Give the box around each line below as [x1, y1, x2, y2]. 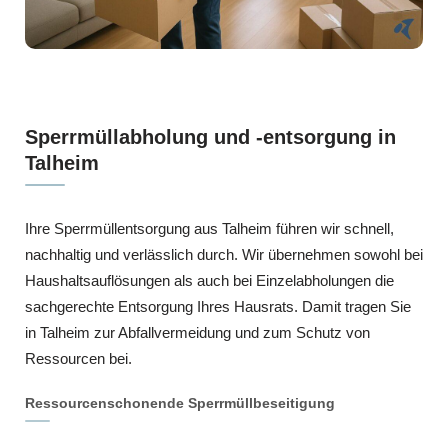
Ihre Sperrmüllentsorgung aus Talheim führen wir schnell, [25, 219, 394, 237]
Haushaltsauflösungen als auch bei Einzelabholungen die [25, 271, 394, 289]
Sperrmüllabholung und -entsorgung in [25, 125, 396, 148]
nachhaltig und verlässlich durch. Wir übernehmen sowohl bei [25, 245, 423, 263]
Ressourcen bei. [25, 349, 132, 367]
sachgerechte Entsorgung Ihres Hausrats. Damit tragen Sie [25, 297, 411, 315]
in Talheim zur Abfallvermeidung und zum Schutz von [25, 323, 370, 341]
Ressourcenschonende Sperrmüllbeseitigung [25, 394, 335, 411]
